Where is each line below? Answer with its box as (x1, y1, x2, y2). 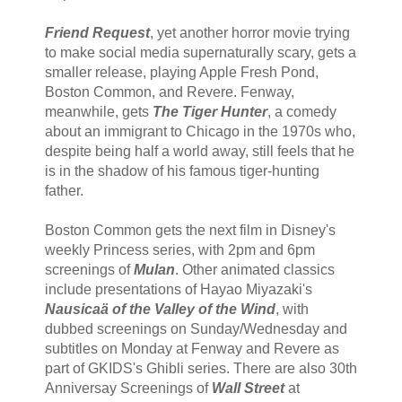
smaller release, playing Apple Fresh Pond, (44, 65, 319, 81)
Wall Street (211, 380, 284, 397)
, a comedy (267, 104, 336, 120)
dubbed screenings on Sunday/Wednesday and (44, 321, 347, 337)
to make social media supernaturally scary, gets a (44, 45, 356, 61)
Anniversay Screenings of (44, 380, 212, 397)
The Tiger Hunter (152, 104, 267, 120)
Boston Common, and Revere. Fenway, (44, 84, 294, 100)
